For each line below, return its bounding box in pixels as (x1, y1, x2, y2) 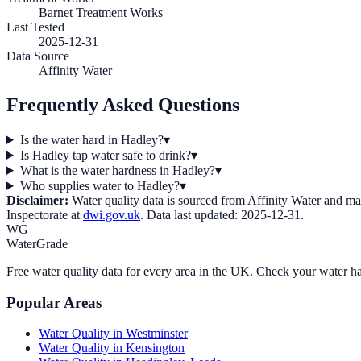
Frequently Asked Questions (6, 94, 239, 116)
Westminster (126, 326, 188, 341)
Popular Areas (6, 293, 102, 311)
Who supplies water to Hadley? (19, 178, 180, 193)
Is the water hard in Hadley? (19, 132, 164, 147)
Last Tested (6, 20, 64, 35)
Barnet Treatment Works (39, 6, 163, 20)
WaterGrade (6, 236, 68, 251)
